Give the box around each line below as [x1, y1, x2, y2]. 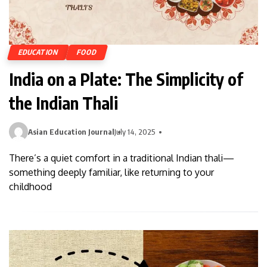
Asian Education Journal [28, 127, 114, 137]
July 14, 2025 [114, 127, 156, 137]
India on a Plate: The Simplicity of [9, 69, 243, 90]
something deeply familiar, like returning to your [9, 166, 214, 179]
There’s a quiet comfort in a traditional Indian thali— [9, 152, 234, 164]
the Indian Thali [9, 92, 118, 114]
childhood [9, 181, 52, 193]
